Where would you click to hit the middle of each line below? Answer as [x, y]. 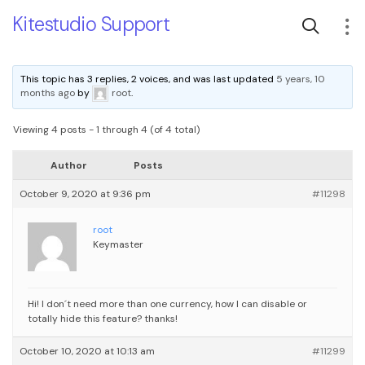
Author [68, 165]
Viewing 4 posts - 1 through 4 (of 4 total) [106, 130]
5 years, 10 [301, 79]
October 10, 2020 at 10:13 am [87, 351]
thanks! [161, 319]
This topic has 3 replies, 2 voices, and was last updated [149, 79]
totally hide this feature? [85, 319]
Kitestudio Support [91, 24]
